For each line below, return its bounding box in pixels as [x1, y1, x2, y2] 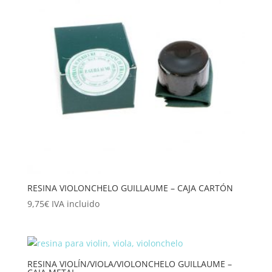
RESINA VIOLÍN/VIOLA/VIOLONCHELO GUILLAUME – [27, 257, 232, 270]
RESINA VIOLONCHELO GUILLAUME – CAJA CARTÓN [27, 182, 233, 194]
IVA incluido [51, 198, 100, 210]
